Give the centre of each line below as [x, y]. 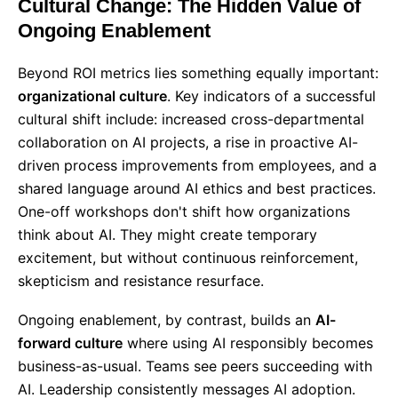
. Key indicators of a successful [271, 96]
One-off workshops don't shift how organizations [184, 211]
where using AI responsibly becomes [248, 343]
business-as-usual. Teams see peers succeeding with [195, 366]
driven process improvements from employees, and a [197, 165]
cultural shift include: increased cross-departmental [191, 119]
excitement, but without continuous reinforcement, [188, 258]
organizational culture [92, 96]
